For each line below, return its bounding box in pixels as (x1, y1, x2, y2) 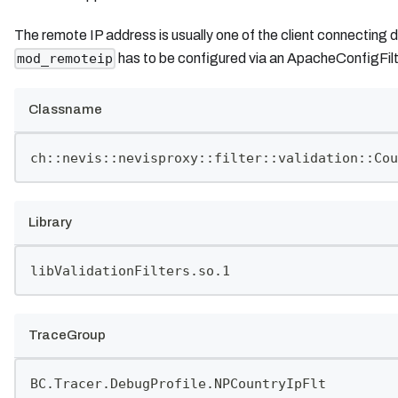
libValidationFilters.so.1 (29, 262, 230, 279)
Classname (28, 102, 102, 117)
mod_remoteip (17, 51, 114, 68)
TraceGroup (28, 328, 106, 343)
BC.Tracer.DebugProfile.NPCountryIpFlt (29, 376, 326, 393)
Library (28, 215, 72, 230)
